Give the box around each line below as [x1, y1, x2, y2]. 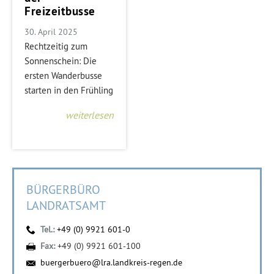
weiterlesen [65, 108, 114, 121]
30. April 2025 [24, 26, 78, 37]
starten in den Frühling [24, 84, 113, 96]
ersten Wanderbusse [24, 69, 102, 81]
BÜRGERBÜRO [26, 182, 100, 197]
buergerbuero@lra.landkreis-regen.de [40, 257, 182, 268]
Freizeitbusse [24, 3, 95, 19]
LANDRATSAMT [26, 198, 106, 213]
